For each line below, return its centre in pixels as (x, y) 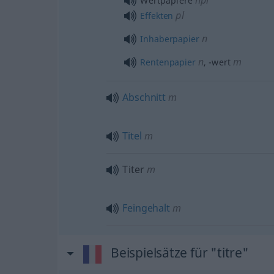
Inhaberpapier (170, 39)
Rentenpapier (168, 62)
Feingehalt (146, 208)
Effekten (157, 16)
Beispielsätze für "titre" (180, 253)
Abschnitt (144, 97)
